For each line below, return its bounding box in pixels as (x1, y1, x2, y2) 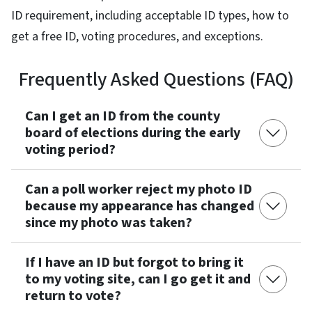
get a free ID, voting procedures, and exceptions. (11, 27, 266, 45)
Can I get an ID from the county (25, 106, 220, 126)
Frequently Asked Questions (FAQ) (18, 65, 294, 93)
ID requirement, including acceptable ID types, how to (11, 6, 289, 24)
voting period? (25, 139, 116, 159)
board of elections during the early (25, 123, 240, 143)
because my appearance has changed (25, 196, 254, 216)
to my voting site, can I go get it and (25, 269, 251, 289)
